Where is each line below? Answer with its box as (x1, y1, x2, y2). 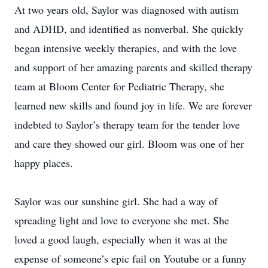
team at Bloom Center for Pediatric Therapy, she (14, 79, 224, 93)
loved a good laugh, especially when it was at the (14, 232, 227, 246)
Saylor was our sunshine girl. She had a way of (14, 194, 218, 208)
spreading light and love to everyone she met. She (14, 213, 229, 227)
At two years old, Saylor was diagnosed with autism (14, 2, 239, 17)
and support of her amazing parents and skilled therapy (14, 60, 252, 74)
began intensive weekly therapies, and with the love (14, 41, 237, 55)
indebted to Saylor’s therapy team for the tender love (14, 117, 240, 132)
